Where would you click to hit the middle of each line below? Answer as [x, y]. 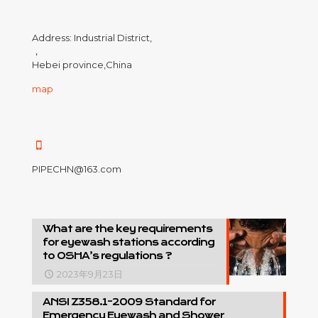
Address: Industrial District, [92, 38]
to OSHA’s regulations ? [107, 256]
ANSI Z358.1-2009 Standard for [129, 302]
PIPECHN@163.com [77, 169]
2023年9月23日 [90, 274]
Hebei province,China [82, 65]
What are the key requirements [127, 229]
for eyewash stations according [128, 242]
